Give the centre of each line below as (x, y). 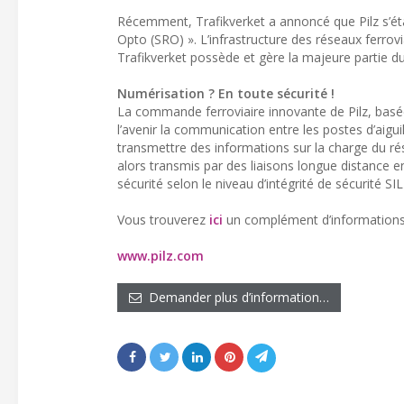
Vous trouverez (163, 220)
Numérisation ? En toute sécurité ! (226, 93)
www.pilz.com (161, 256)
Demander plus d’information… (235, 297)
